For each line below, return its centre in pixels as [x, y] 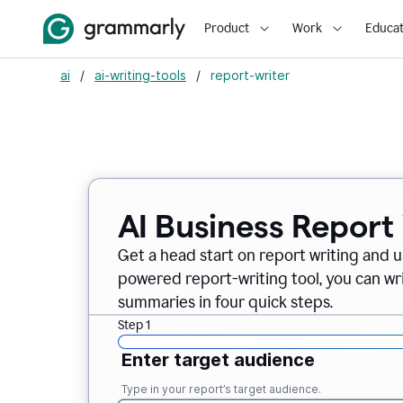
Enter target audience [218, 360]
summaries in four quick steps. [225, 302]
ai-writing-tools [140, 75]
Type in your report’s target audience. [221, 389]
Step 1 [134, 325]
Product [227, 28]
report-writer [250, 75]
